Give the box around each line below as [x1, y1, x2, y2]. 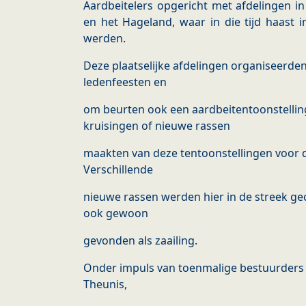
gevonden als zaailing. [83, 233, 197, 249]
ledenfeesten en [83, 74, 167, 90]
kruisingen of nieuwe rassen [83, 118, 230, 134]
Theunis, [83, 277, 127, 292]
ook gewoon [83, 206, 148, 221]
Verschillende [83, 162, 153, 178]
